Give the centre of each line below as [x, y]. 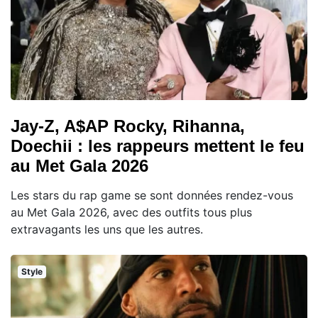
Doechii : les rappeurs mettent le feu [158, 146]
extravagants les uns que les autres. [107, 230]
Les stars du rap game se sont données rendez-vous [152, 196]
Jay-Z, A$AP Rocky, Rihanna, [128, 126]
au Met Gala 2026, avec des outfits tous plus [131, 213]
